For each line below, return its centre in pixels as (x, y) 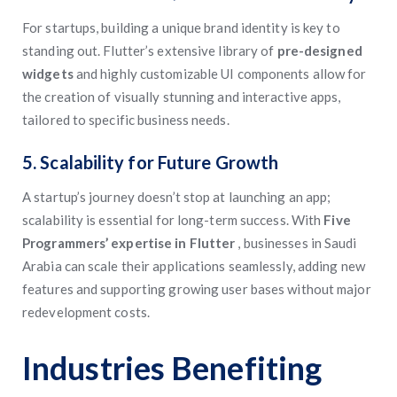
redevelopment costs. (86, 312)
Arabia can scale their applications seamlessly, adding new (194, 266)
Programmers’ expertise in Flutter (130, 243)
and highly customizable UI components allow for (221, 74)
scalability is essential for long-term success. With (173, 220)
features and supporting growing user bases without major (197, 289)
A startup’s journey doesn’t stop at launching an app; (177, 197)
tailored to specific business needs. (126, 120)
